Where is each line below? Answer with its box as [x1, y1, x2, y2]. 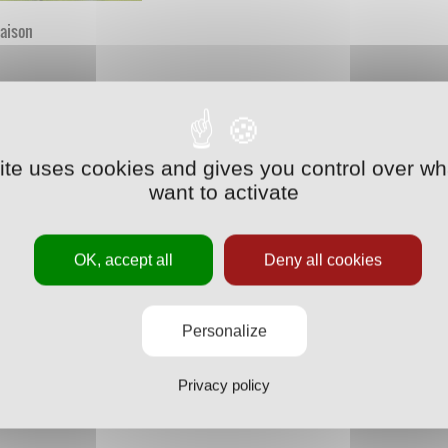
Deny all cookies [263, 251, 382, 268]
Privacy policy [178, 376, 270, 393]
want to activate [149, 180, 299, 203]
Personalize [181, 322, 267, 339]
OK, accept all [73, 251, 173, 268]
